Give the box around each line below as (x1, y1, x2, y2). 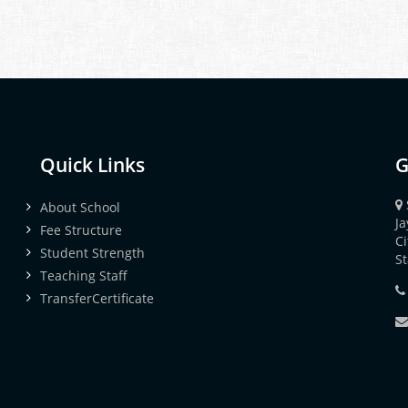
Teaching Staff (40, 266, 127, 284)
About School (40, 198, 120, 216)
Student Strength (40, 243, 145, 261)
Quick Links (40, 151, 145, 178)
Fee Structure (40, 220, 122, 239)
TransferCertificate (40, 289, 154, 307)
